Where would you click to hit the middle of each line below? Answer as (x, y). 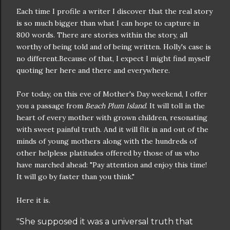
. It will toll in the (175, 106)
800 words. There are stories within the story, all (102, 35)
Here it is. (33, 200)
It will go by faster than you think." (75, 176)
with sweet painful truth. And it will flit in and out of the (112, 129)
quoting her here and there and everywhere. (93, 70)
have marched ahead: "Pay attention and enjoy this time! (112, 165)
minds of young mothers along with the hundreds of (107, 141)
